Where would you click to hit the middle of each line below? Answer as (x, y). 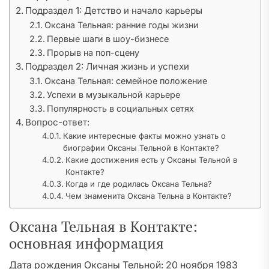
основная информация (86, 243)
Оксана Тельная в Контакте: (103, 226)
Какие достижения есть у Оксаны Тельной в (152, 160)
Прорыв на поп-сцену (93, 53)
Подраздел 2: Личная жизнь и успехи (107, 66)
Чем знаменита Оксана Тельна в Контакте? (149, 196)
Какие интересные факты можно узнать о (145, 136)
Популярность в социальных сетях (120, 108)
